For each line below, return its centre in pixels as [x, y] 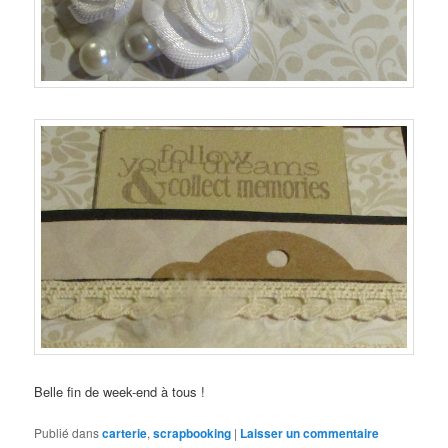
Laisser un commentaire [310, 432]
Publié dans [67, 432]
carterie [125, 432]
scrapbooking [192, 432]
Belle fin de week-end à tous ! [120, 392]
